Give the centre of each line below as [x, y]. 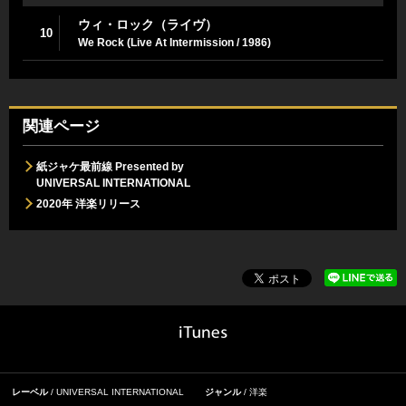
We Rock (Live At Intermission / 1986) [174, 42]
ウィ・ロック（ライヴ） [148, 24]
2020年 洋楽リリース [88, 203]
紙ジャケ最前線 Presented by [110, 166]
